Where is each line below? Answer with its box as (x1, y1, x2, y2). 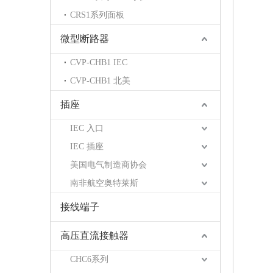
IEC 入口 (70, 124, 104, 133)
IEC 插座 (70, 142, 104, 151)
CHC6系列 (70, 255, 108, 264)
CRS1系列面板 (70, 10, 124, 19)
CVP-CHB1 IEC (70, 58, 127, 67)
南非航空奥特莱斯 (70, 179, 138, 188)
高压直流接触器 (60, 230, 129, 241)
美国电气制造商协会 (70, 160, 147, 169)
